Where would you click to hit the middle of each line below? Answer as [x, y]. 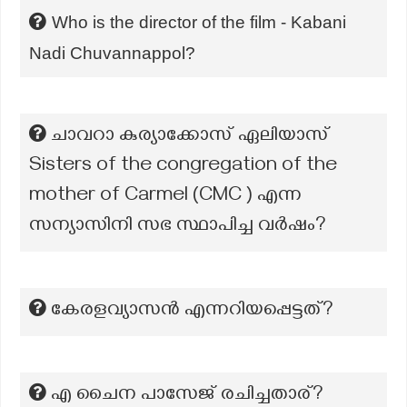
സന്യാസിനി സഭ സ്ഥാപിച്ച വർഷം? [178, 227]
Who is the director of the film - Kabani [199, 22]
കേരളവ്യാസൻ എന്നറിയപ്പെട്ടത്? [192, 312]
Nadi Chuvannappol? [112, 53]
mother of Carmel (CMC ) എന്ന [165, 197]
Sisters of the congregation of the [183, 167]
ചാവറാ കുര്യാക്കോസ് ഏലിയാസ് [190, 137]
